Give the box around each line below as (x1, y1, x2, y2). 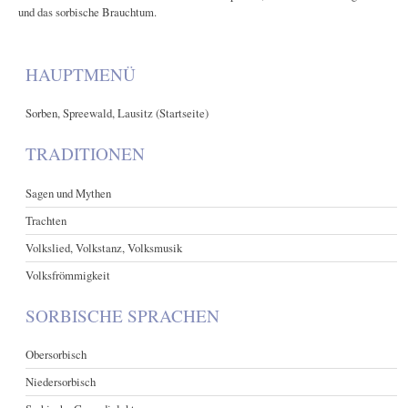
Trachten (25, 211, 67, 229)
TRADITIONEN (25, 142, 146, 166)
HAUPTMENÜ (25, 63, 137, 87)
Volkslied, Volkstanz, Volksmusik (25, 239, 183, 256)
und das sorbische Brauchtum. (18, 4, 157, 21)
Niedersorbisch (25, 372, 97, 390)
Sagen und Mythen (25, 184, 112, 201)
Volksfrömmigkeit (25, 266, 111, 283)
